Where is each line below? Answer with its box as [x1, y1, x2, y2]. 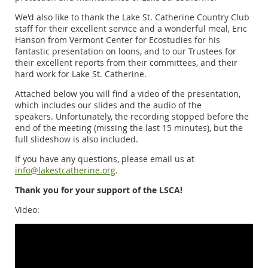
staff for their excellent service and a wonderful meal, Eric [15, 22, 247, 34]
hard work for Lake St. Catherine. [15, 68, 147, 80]
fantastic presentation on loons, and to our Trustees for [15, 45, 236, 57]
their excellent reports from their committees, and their [15, 56, 237, 68]
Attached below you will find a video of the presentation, [15, 87, 240, 99]
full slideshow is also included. [15, 133, 138, 145]
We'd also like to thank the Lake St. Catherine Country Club [15, 11, 249, 23]
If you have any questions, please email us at [15, 153, 194, 165]
